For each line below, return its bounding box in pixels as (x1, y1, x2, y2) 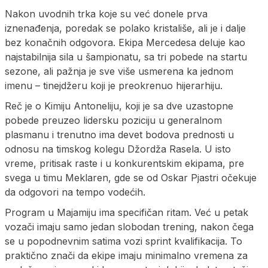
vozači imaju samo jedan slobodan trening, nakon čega (5, 220, 254, 233)
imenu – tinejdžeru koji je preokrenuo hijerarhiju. (5, 79, 223, 92)
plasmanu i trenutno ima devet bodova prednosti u (5, 128, 234, 141)
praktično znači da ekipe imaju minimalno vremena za (5, 249, 248, 261)
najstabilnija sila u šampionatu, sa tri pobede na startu (5, 50, 247, 63)
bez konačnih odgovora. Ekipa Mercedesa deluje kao (5, 36, 245, 48)
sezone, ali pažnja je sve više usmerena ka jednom (5, 65, 233, 77)
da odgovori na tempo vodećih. (5, 185, 145, 198)
